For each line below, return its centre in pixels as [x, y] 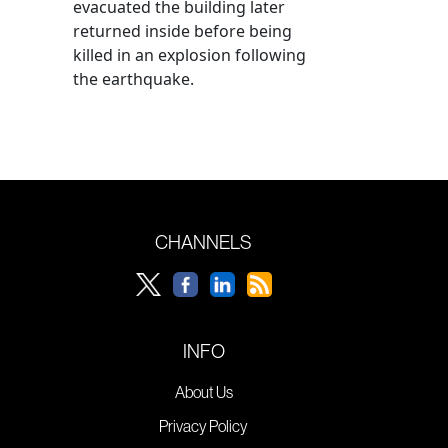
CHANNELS [203, 241]
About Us [203, 391]
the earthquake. [133, 78]
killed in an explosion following [189, 54]
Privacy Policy [203, 425]
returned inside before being [182, 30]
